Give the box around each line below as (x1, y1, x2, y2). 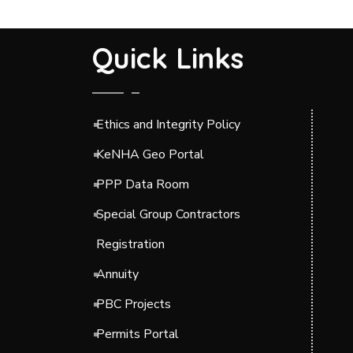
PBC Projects (96, 295, 171, 313)
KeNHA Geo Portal (96, 145, 204, 163)
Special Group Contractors (96, 205, 240, 223)
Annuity (96, 265, 139, 283)
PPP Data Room (96, 175, 189, 193)
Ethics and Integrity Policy (96, 115, 240, 133)
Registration (96, 235, 165, 253)
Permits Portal (96, 325, 179, 343)
